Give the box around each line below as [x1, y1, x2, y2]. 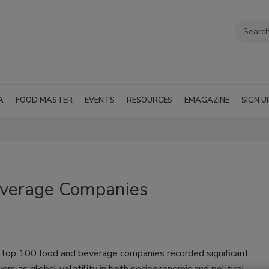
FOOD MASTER [16, 95, 73, 106]
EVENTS [85, 95, 115, 106]
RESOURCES [127, 95, 172, 106]
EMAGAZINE [184, 95, 229, 106]
